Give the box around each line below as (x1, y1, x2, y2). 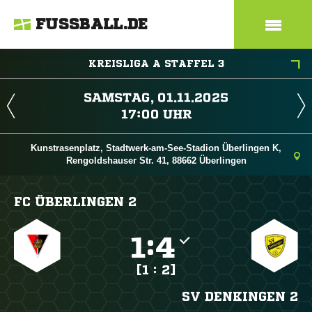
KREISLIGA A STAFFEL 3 (88, 58, 224, 68)
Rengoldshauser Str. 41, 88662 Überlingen (65, 155, 247, 166)
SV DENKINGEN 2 (181, 290, 298, 302)
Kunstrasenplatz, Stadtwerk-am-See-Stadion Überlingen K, (31, 143, 281, 153)
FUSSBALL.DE (36, 17, 148, 32)
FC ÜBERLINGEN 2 (14, 195, 136, 208)
